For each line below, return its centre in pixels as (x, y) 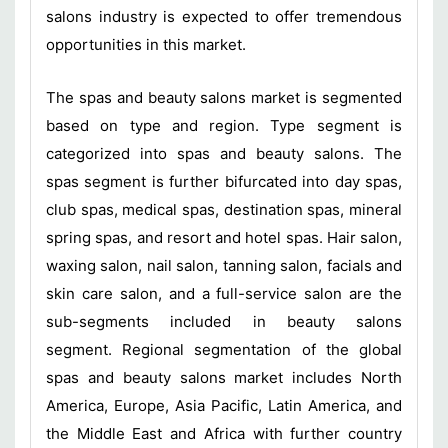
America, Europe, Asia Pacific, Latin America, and (224, 405)
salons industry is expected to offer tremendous (224, 16)
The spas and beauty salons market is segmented (224, 97)
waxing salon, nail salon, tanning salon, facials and (224, 265)
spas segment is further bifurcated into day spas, (224, 181)
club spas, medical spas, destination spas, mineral (224, 209)
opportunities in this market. (146, 44)
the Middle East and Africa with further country (224, 433)
